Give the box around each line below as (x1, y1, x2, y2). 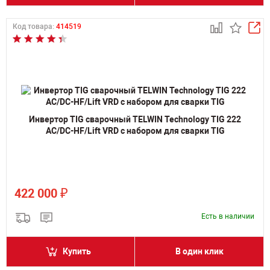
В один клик (175, 246, 224, 256)
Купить (63, 246, 91, 256)
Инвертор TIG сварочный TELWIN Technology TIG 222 (29, 114, 241, 124)
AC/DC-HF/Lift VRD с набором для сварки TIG (45, 125, 225, 136)
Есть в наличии (201, 212, 254, 221)
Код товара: (13, 22, 56, 31)
